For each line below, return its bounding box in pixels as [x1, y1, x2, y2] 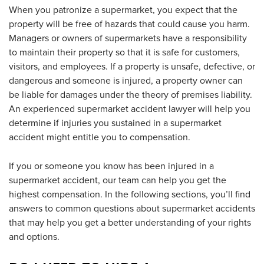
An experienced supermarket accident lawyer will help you [9, 104, 250, 114]
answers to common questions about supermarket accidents [9, 204, 255, 213]
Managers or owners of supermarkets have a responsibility [9, 34, 247, 43]
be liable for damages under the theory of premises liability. [9, 90, 252, 100]
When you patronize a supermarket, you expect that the [9, 5, 237, 15]
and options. [9, 232, 60, 242]
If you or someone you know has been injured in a [9, 161, 214, 171]
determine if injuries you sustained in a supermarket [9, 118, 222, 128]
